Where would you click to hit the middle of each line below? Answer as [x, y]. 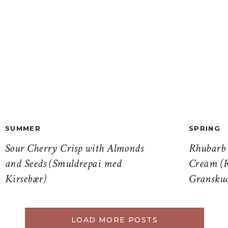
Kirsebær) [26, 179]
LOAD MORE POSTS [115, 220]
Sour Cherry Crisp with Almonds [75, 148]
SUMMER [23, 128]
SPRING [205, 128]
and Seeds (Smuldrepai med [64, 164]
